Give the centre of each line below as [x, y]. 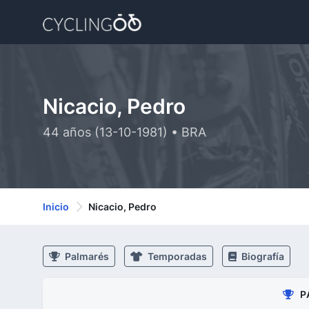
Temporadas [176, 256]
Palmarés [86, 256]
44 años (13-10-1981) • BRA [124, 132]
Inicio [56, 207]
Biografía [262, 256]
